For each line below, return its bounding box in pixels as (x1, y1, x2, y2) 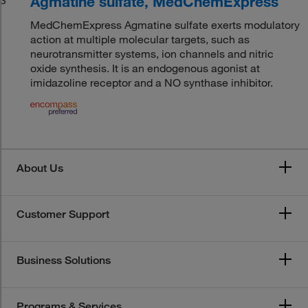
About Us (16, 161, 63, 175)
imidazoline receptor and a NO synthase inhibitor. (30, 75, 274, 89)
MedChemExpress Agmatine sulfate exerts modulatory (30, 17, 300, 32)
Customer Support (16, 207, 109, 221)
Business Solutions (16, 253, 111, 267)
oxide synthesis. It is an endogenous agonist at (30, 60, 261, 75)
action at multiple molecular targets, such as (30, 32, 250, 46)
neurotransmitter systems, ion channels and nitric (30, 46, 274, 60)
